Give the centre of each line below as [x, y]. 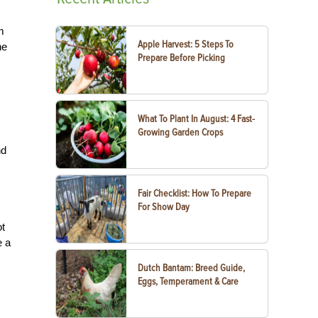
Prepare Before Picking [182, 58]
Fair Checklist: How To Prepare [195, 193]
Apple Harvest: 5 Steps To [186, 44]
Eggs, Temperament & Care [188, 281]
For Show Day [164, 207]
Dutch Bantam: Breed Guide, [192, 268]
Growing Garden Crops [181, 132]
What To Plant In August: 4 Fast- [197, 119]
